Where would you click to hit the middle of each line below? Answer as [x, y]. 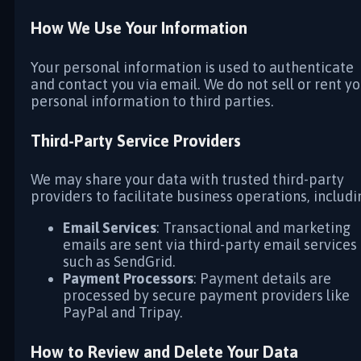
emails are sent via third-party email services [210, 245]
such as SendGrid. [119, 262]
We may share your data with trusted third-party [187, 180]
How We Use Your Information [139, 28]
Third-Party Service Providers [136, 140]
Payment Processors [128, 279]
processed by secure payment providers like [206, 296]
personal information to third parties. [152, 101]
